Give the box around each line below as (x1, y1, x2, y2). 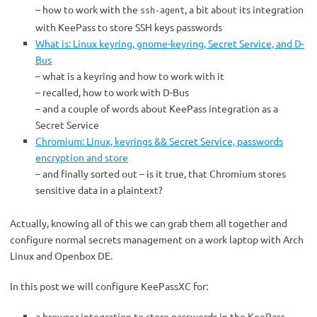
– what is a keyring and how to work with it (35, 69, 224, 82)
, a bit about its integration (185, 3, 304, 16)
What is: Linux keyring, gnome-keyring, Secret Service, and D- (35, 37, 304, 50)
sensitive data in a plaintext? (35, 183, 163, 196)
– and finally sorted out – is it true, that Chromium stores (35, 167, 286, 180)
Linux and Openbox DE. (10, 249, 113, 262)
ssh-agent (140, 6, 185, 16)
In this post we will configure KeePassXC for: (10, 279, 208, 292)
